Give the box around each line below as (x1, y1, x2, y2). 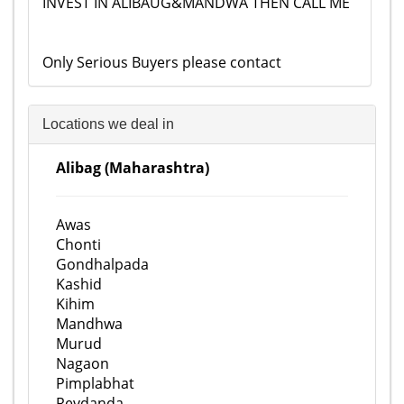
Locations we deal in (42, 116, 174, 132)
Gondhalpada (56, 254, 149, 274)
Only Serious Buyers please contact (42, 52, 281, 72)
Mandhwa (56, 314, 123, 334)
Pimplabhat (56, 373, 134, 393)
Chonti (56, 234, 101, 254)
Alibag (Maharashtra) (56, 158, 209, 178)
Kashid (56, 274, 102, 294)
